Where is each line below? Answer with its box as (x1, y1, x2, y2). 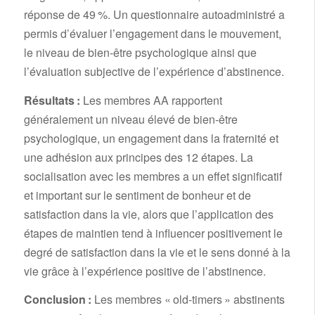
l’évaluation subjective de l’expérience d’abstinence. (23, 63, 284, 80)
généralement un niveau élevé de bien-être (23, 110, 238, 127)
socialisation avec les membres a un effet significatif (23, 167, 282, 184)
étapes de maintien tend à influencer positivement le (23, 224, 283, 241)
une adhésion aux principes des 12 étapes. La (23, 148, 253, 165)
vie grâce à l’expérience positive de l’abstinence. (23, 262, 266, 279)
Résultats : (23, 91, 80, 108)
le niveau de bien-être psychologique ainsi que (23, 44, 257, 61)
